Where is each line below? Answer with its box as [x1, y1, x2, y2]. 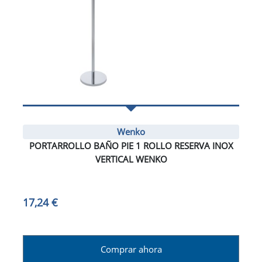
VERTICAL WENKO [95, 153, 167, 166]
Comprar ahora [100, 243, 162, 256]
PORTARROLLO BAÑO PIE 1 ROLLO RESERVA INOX [29, 140, 233, 152]
